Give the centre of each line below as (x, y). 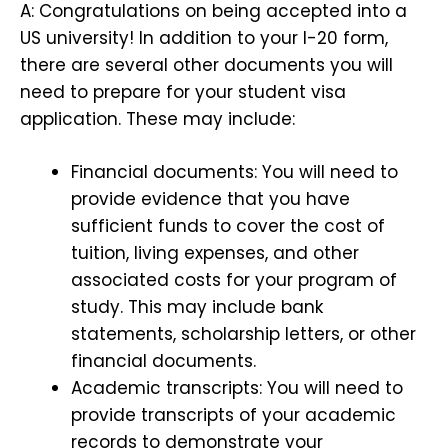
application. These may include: (157, 119)
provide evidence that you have (210, 198)
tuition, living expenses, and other (215, 252)
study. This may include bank (197, 306)
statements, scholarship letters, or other (243, 333)
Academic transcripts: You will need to (237, 387)
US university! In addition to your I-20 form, (204, 38)
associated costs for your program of (234, 279)
